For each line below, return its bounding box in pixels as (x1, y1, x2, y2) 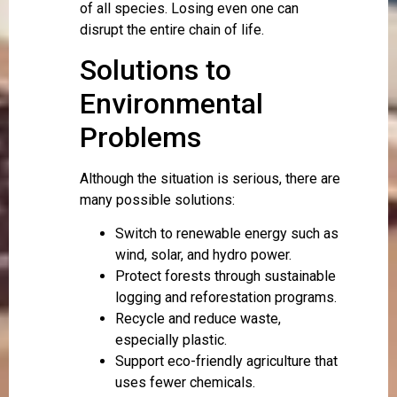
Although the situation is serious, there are (80, 169, 340, 187)
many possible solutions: (80, 191, 235, 208)
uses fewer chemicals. (115, 374, 255, 392)
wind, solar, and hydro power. (115, 246, 292, 264)
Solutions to (80, 52, 231, 87)
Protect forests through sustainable (115, 268, 336, 285)
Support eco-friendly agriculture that (115, 353, 338, 370)
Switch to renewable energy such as (115, 225, 339, 243)
